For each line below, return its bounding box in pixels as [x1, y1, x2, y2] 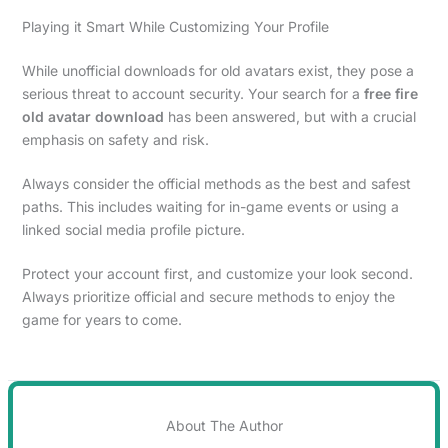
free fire [363, 84, 418, 102]
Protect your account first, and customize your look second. [21, 264, 413, 282]
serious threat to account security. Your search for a [21, 84, 364, 102]
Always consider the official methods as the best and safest [21, 174, 411, 192]
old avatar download [21, 107, 164, 125]
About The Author [165, 416, 283, 434]
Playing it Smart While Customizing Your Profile [21, 17, 329, 35]
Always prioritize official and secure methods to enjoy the [21, 287, 395, 305]
